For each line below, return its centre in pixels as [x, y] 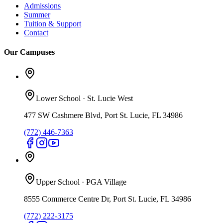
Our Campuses [29, 52]
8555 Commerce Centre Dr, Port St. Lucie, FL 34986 [108, 199]
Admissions [42, 5]
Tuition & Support [53, 23]
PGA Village [106, 182]
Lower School [58, 99]
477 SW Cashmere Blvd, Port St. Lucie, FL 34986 [103, 115]
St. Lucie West [110, 99]
